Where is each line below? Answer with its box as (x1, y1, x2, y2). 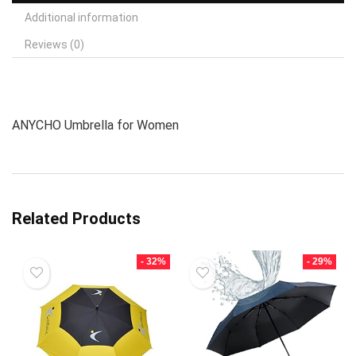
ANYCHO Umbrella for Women (12, 117, 179, 133)
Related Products (12, 208, 141, 228)
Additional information (25, 10, 138, 24)
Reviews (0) (25, 37, 84, 51)
